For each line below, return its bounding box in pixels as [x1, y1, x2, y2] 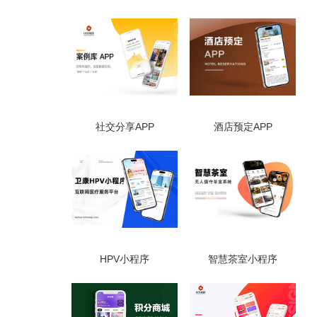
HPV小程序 [100, 253, 149, 265]
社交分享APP [95, 120, 154, 132]
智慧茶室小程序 [208, 253, 277, 265]
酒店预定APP [213, 120, 272, 132]
